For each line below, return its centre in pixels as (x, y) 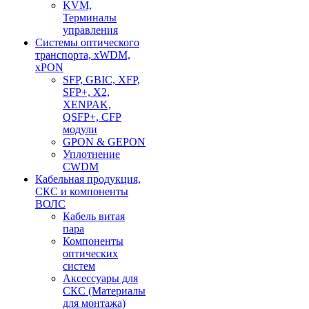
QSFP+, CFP (92, 117)
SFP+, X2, (86, 92)
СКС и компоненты (82, 191)
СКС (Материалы (104, 291)
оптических (90, 253)
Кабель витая (94, 216)
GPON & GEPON (104, 142)
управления (90, 30)
